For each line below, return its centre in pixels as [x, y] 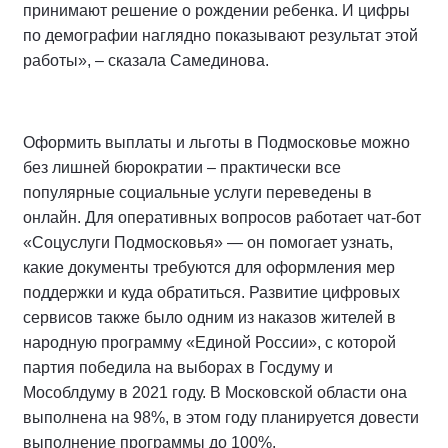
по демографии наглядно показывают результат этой [220, 36]
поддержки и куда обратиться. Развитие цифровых [211, 293]
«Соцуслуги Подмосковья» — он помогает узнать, [208, 243]
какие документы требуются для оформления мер [209, 268]
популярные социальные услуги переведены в [197, 193]
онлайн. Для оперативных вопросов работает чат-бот [222, 218]
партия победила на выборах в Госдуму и [178, 368]
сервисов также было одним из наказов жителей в [209, 318]
